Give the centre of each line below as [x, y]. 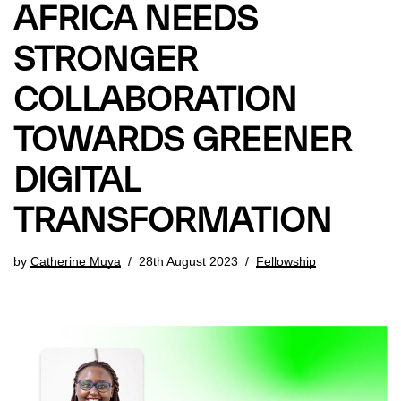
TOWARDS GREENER [183, 141]
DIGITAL [77, 182]
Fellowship [286, 261]
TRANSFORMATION [173, 222]
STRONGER [106, 61]
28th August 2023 [188, 261]
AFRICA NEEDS [136, 21]
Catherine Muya [76, 261]
